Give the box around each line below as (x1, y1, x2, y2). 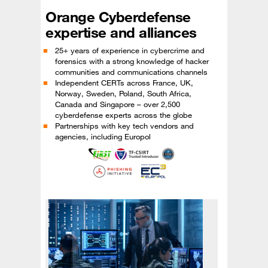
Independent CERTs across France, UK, (55, 78, 193, 88)
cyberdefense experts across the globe (55, 110, 192, 120)
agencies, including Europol (55, 132, 151, 142)
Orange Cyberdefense (45, 8, 191, 26)
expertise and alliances (45, 23, 197, 42)
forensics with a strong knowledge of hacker (55, 56, 209, 66)
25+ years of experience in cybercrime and (55, 45, 205, 56)
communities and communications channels (55, 67, 208, 77)
